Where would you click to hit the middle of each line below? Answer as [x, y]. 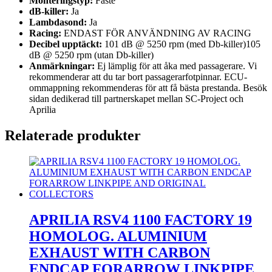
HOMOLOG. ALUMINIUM [118, 236]
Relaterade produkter [73, 136]
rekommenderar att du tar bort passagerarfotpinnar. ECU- [138, 77]
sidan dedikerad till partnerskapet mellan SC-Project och [136, 99]
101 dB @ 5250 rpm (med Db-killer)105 [181, 44]
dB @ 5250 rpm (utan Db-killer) [91, 55]
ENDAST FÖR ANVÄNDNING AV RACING [156, 33]
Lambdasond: [58, 22]
